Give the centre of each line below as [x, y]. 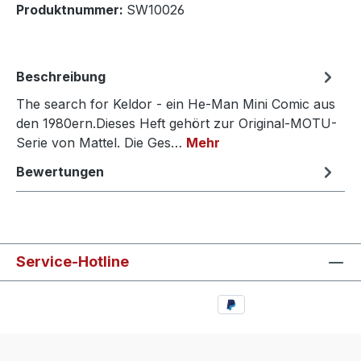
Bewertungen [60, 171]
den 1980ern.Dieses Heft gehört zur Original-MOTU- [176, 123]
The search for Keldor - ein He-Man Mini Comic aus [176, 104]
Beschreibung [61, 76]
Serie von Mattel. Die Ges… [101, 142]
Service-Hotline [73, 261]
